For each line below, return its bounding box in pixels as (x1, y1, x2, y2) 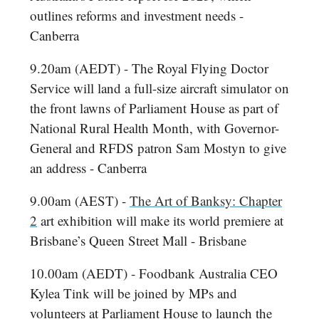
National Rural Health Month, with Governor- (30, 119, 279, 137)
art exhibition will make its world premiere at (37, 211, 283, 230)
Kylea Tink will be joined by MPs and (30, 284, 237, 303)
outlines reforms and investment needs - (30, 6, 244, 25)
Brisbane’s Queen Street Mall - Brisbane (30, 231, 246, 250)
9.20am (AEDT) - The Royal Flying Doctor (30, 59, 268, 78)
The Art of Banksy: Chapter (130, 192, 282, 210)
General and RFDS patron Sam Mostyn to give (30, 139, 286, 157)
